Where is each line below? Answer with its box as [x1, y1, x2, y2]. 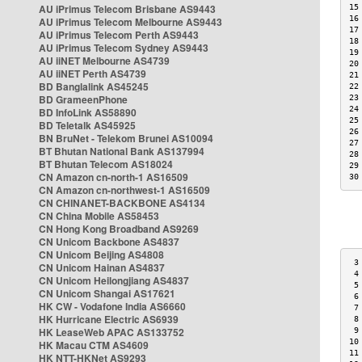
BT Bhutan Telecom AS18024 [39, 157, 173, 171]
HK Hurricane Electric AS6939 [39, 312, 179, 326]
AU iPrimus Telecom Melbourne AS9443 [39, 15, 222, 29]
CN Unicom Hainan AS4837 [39, 260, 165, 275]
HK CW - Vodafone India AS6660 [39, 299, 186, 314]
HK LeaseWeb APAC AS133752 [39, 325, 184, 339]
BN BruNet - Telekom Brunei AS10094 [39, 131, 213, 145]
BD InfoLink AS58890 [39, 105, 137, 120]
